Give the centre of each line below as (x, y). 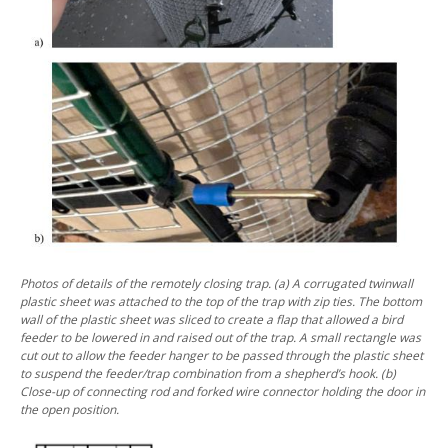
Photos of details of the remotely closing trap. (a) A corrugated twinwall (216, 283)
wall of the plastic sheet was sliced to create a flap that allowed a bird (211, 319)
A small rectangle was (360, 337)
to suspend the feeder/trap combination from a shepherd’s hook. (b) (208, 373)
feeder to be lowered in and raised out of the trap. (159, 337)
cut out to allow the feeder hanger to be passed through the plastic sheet (221, 355)
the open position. (69, 409)
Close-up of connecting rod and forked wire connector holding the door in (222, 391)
